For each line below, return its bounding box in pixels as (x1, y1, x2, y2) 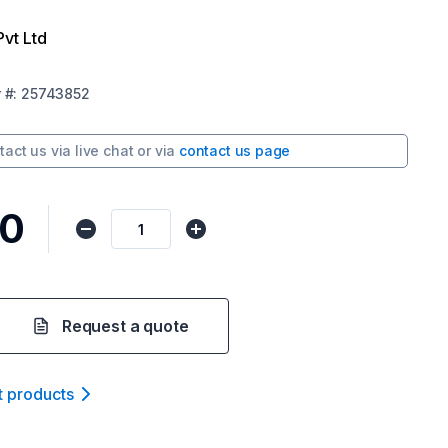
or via (137, 142, 176, 159)
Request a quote (62, 316, 189, 336)
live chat (75, 142, 134, 159)
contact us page (178, 142, 291, 159)
